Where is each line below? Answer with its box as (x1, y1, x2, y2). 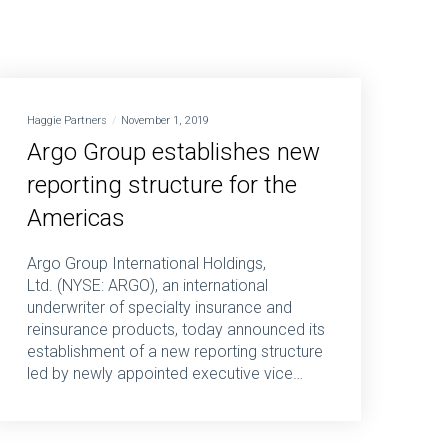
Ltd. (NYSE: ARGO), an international (27, 276, 268, 296)
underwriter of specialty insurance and (27, 298, 292, 318)
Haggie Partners (27, 114, 107, 128)
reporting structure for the (27, 171, 297, 200)
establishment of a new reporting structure (27, 342, 323, 362)
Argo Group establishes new (27, 138, 320, 167)
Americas (27, 204, 125, 233)
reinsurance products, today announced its (27, 320, 325, 340)
